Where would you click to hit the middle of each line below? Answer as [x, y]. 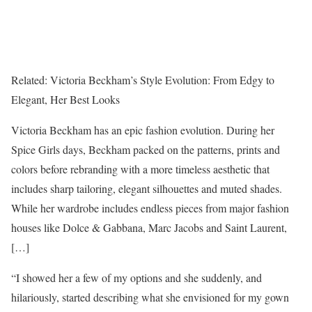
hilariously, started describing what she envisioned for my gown [150, 297]
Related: [31, 80]
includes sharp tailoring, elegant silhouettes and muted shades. [147, 189]
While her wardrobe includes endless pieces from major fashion [150, 208]
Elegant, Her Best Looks [65, 100]
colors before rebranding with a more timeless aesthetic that [140, 169]
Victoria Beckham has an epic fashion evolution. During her [143, 130]
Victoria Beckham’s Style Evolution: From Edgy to [162, 80]
